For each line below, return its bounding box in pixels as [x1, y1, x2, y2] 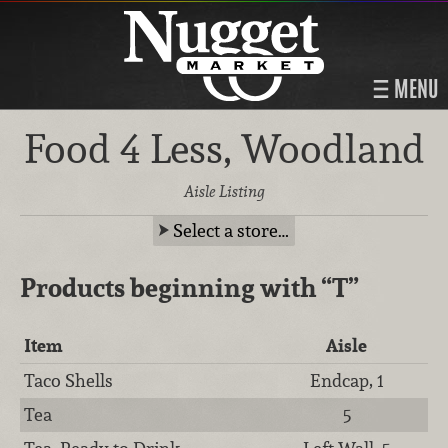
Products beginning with [20, 269, 321, 305]
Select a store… [173, 218, 289, 242]
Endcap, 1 [309, 368, 384, 392]
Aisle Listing [183, 180, 265, 202]
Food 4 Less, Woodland [23, 124, 425, 174]
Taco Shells [24, 368, 114, 392]
